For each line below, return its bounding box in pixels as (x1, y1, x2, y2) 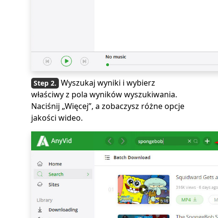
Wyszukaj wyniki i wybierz (61, 77, 155, 88)
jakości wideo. (31, 112, 83, 123)
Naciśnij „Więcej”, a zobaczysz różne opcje (31, 100, 184, 111)
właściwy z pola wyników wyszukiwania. (31, 89, 177, 100)
